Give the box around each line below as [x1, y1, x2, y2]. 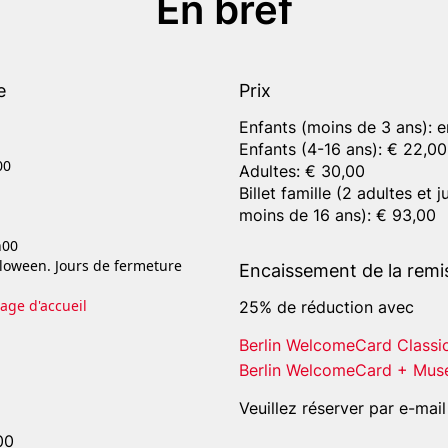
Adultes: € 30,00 [239, 161, 365, 182]
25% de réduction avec [239, 297, 414, 318]
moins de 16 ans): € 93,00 [239, 205, 436, 226]
